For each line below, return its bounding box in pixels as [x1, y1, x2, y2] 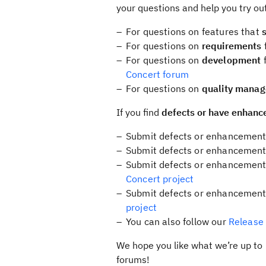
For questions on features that [126, 26, 262, 37]
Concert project [126, 173, 194, 185]
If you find [116, 106, 161, 118]
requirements [201, 40, 262, 52]
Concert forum [126, 68, 189, 80]
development [201, 54, 261, 66]
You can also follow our [126, 216, 229, 227]
